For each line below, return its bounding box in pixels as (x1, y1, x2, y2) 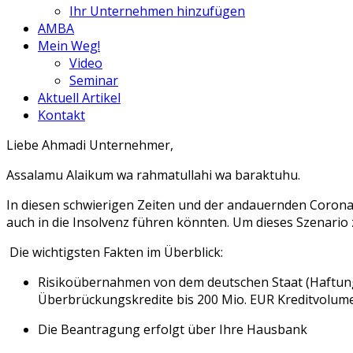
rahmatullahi (136, 166, 212, 184)
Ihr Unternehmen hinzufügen (69, 2, 245, 20)
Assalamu (6, 166, 63, 184)
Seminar (69, 72, 118, 89)
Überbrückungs (38, 291, 132, 308)
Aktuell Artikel (38, 89, 121, 106)
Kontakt (38, 106, 85, 124)
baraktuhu (235, 166, 298, 184)
